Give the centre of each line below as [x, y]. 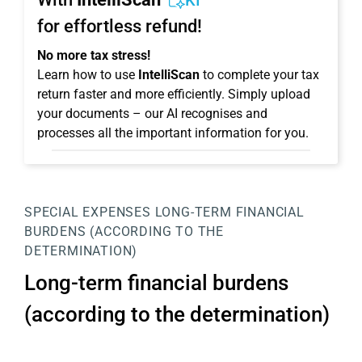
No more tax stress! [94, 55]
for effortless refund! [120, 26]
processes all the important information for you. [173, 133]
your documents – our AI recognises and [152, 114]
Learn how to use [88, 75]
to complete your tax [259, 75]
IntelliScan [169, 75]
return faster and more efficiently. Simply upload [174, 94]
